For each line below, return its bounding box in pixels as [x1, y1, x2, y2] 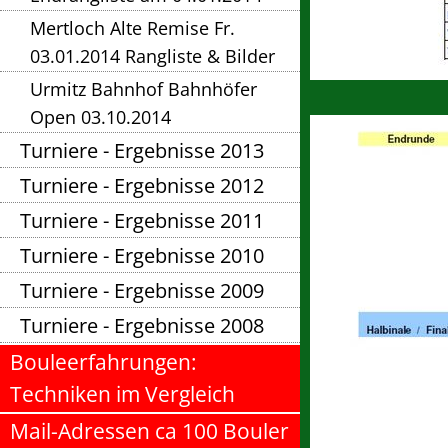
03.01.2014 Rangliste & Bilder [30, 44, 275, 69]
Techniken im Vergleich [10, 380, 235, 409]
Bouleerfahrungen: [10, 348, 197, 377]
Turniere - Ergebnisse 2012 [20, 172, 264, 200]
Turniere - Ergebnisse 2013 [20, 137, 264, 165]
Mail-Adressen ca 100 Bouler [10, 417, 289, 446]
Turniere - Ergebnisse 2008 [20, 312, 264, 340]
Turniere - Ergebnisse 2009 [20, 277, 264, 305]
